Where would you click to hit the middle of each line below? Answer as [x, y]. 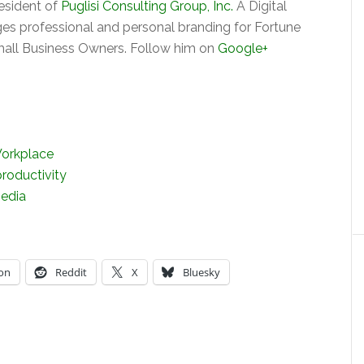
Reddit [71, 272]
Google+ [243, 48]
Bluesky [201, 272]
